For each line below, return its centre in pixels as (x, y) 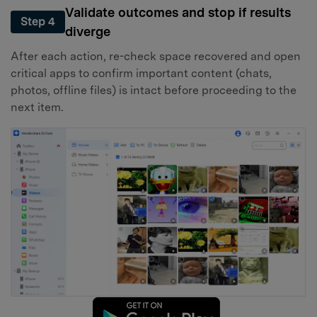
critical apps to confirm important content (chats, (141, 73)
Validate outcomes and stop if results (178, 13)
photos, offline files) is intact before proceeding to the (154, 90)
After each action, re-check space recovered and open (156, 56)
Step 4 (38, 22)
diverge (88, 32)
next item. (37, 107)
